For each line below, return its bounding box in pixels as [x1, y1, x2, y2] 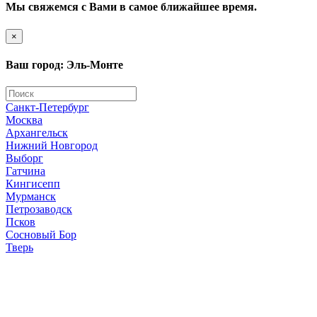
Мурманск [6, 190, 56, 203]
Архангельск [6, 127, 68, 139]
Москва [6, 114, 42, 127]
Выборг [6, 152, 43, 165]
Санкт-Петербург [6, 101, 89, 114]
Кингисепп [6, 178, 60, 190]
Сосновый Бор [6, 229, 76, 241]
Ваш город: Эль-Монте [6, 59, 123, 71]
